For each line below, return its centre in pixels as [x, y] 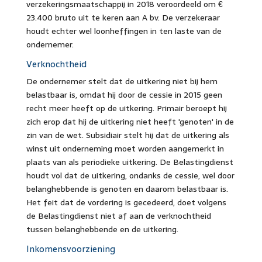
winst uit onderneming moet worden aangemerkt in [125, 148]
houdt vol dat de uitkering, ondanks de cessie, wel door [130, 175]
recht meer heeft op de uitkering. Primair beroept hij [126, 108]
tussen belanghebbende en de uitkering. [102, 229]
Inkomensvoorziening [72, 249]
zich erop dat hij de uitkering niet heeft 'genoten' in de [130, 121]
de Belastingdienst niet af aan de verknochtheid [118, 216]
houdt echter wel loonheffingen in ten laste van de [124, 31]
